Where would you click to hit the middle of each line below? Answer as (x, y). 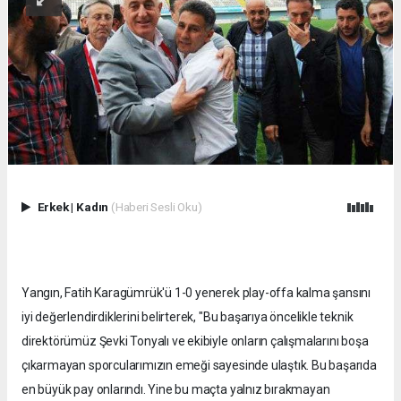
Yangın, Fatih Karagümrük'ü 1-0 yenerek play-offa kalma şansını (196, 293)
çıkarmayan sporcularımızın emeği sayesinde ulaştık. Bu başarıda (199, 366)
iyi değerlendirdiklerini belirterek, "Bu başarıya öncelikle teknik (188, 317)
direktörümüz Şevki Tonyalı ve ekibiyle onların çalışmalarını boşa (195, 341)
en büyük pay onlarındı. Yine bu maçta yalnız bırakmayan (176, 390)
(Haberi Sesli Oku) (156, 207)
